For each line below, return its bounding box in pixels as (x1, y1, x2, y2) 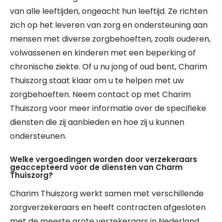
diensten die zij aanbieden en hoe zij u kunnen (10, 116, 184, 128)
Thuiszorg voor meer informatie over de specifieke (10, 103, 206, 114)
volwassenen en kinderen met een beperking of (10, 47, 196, 58)
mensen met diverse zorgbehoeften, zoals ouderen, (10, 33, 211, 45)
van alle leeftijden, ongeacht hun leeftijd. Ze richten (10, 5, 208, 17)
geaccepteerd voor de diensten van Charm (10, 162, 183, 172)
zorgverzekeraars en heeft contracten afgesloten (10, 202, 206, 213)
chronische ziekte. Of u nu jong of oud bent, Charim (10, 61, 207, 72)
